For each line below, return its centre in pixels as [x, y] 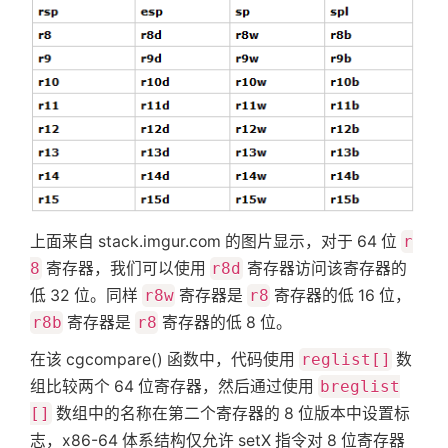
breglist [359, 386]
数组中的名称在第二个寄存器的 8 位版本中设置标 [230, 413]
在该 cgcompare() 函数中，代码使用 [164, 359]
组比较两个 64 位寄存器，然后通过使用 [174, 386]
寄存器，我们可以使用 [125, 268]
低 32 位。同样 [86, 295]
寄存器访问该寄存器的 [324, 268]
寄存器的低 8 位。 [225, 322]
